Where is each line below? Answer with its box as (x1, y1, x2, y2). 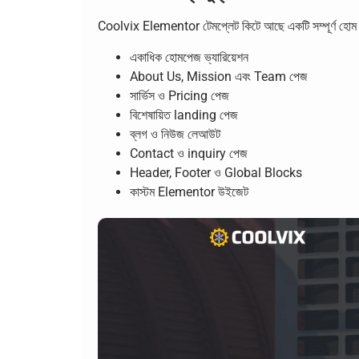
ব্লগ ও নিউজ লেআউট (130, 126, 220, 142)
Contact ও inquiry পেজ (130, 145, 248, 161)
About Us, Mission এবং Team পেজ (130, 68, 308, 84)
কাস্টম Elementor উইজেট (130, 184, 248, 200)
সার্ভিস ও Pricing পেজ (130, 87, 229, 103)
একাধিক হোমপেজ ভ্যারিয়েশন (130, 49, 248, 65)
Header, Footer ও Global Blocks (130, 164, 302, 180)
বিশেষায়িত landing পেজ (130, 107, 238, 123)
